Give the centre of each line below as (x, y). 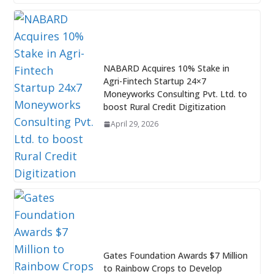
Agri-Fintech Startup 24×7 (154, 81)
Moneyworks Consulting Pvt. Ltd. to (175, 94)
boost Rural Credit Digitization (164, 107)
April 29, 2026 (134, 124)
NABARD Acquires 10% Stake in (166, 68)
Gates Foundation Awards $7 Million (175, 256)
